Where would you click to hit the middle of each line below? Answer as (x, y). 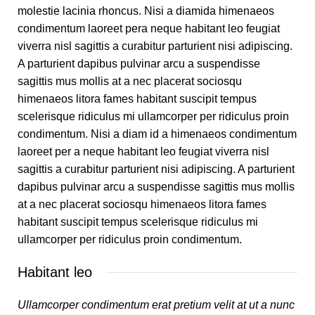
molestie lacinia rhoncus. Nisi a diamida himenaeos (146, 11)
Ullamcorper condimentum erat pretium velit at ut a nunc (156, 305)
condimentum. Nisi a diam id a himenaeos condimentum (157, 134)
